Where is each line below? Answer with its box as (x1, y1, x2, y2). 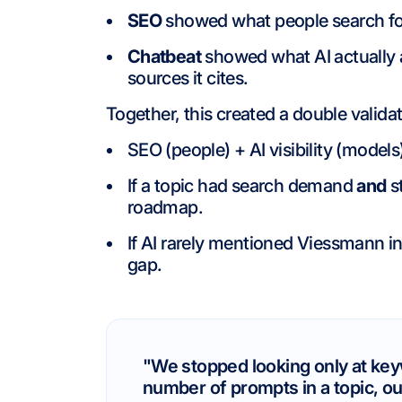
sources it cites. (127, 67, 249, 89)
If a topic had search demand (127, 175, 357, 197)
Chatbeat (127, 46, 201, 67)
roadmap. (127, 197, 203, 218)
